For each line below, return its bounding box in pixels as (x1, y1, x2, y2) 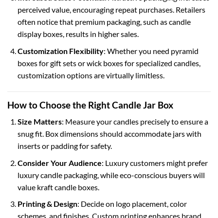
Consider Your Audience (17, 158, 102, 167)
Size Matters (17, 117, 62, 127)
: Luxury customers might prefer (101, 158, 208, 167)
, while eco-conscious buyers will (97, 170, 205, 180)
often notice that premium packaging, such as (17, 17, 169, 27)
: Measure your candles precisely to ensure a (61, 117, 208, 127)
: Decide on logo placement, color (77, 199, 187, 209)
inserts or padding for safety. (17, 141, 112, 151)
